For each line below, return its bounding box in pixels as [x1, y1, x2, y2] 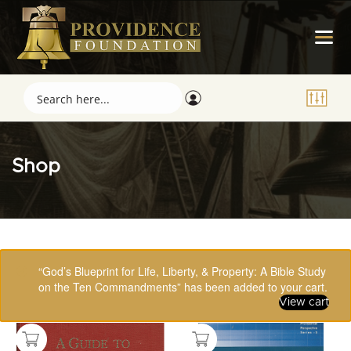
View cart [279, 297, 329, 308]
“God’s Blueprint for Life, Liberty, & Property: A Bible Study [38, 263, 326, 279]
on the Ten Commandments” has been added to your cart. [38, 279, 327, 295]
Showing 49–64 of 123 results [20, 254, 173, 265]
